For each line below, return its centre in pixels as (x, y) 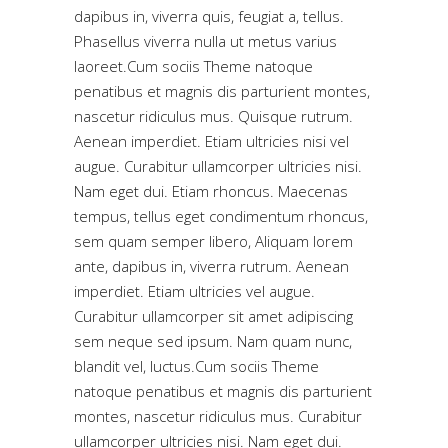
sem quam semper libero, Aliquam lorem (213, 241)
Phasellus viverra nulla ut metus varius (205, 41)
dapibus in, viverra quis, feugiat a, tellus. (209, 16)
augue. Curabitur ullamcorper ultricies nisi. (218, 166)
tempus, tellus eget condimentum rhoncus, (221, 216)
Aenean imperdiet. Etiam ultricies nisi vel (211, 141)
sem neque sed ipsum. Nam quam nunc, (213, 341)
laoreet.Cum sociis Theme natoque (193, 66)
